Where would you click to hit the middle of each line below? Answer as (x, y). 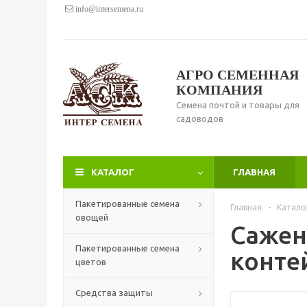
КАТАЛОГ (113, 172)
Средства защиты (114, 293)
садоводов (200, 119)
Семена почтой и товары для (238, 105)
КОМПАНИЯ (219, 90)
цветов (91, 262)
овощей (92, 217)
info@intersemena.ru (108, 9)
